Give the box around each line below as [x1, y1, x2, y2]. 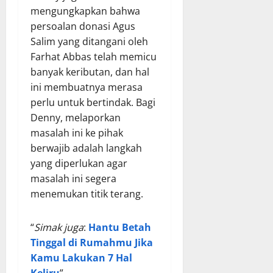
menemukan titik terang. [30, 187, 143, 201]
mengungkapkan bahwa [30, 4, 140, 18]
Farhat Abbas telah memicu [30, 50, 157, 64]
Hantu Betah [88, 221, 151, 235]
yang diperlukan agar [30, 157, 127, 171]
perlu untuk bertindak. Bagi [30, 96, 155, 110]
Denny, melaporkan [30, 111, 121, 125]
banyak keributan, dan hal [30, 65, 149, 79]
